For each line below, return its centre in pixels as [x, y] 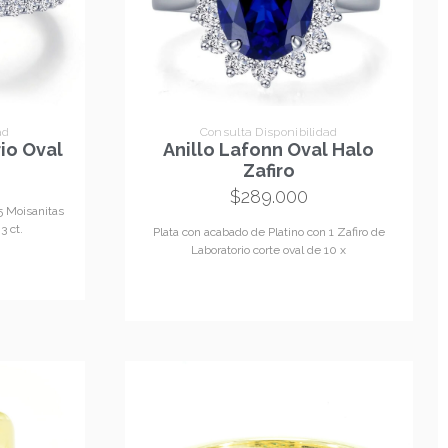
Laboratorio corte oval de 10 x [269, 250]
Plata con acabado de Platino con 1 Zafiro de [268, 232]
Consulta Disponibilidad [268, 131]
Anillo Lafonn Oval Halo [269, 150]
